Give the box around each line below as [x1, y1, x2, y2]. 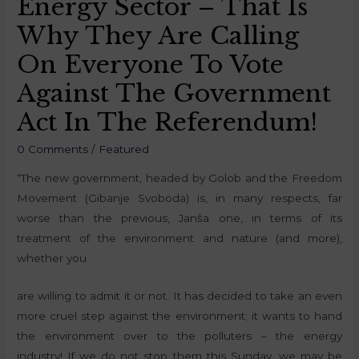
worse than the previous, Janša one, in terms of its [17, 211, 342, 224]
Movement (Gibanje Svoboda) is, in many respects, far [17, 191, 342, 204]
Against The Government [17, 79, 332, 109]
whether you [17, 251, 87, 264]
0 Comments [17, 143, 89, 156]
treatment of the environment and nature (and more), [17, 231, 342, 244]
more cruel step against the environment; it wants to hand [17, 309, 342, 322]
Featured [99, 143, 150, 156]
